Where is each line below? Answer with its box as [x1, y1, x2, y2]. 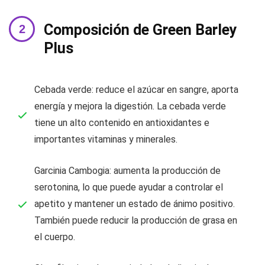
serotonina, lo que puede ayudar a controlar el [34, 182, 223, 193]
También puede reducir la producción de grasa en [34, 215, 237, 226]
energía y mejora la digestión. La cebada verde [34, 101, 226, 112]
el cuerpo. [34, 231, 75, 243]
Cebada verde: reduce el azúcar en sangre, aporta [34, 84, 238, 95]
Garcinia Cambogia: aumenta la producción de [34, 165, 221, 176]
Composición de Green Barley [44, 21, 237, 38]
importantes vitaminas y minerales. [34, 134, 177, 145]
